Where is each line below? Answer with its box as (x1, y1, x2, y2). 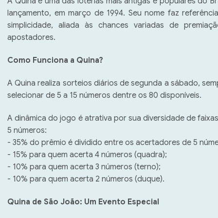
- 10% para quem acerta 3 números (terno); (7, 162, 164, 172)
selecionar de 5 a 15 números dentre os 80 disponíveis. (7, 90, 205, 100)
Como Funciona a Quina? (7, 55, 107, 65)
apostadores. (7, 32, 59, 42)
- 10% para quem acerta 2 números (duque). (7, 174, 168, 184)
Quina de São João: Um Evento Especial (7, 197, 159, 207)
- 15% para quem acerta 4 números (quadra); (7, 149, 171, 160)
